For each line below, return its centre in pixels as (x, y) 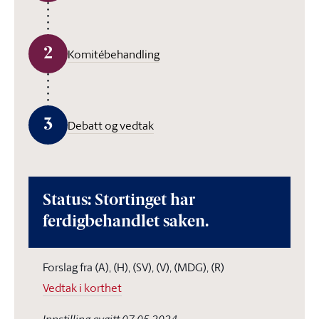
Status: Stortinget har (119, 201)
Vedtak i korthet (82, 288)
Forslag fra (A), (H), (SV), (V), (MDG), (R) (134, 267)
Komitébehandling (114, 54)
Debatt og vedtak (111, 125)
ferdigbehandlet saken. (126, 223)
